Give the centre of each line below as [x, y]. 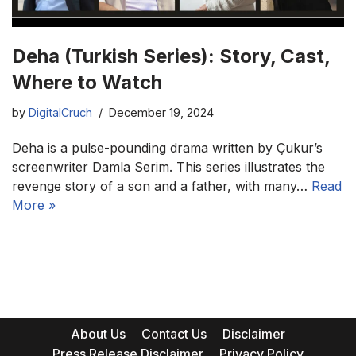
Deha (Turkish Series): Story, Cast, [171, 56]
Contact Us [174, 334]
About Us [98, 334]
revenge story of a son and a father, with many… [162, 186]
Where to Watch [87, 83]
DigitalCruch [60, 113]
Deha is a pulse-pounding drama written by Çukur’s [167, 148]
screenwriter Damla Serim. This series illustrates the [168, 167]
